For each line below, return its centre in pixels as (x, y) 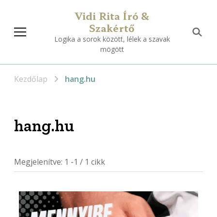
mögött (112, 49)
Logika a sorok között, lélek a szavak (112, 39)
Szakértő (112, 28)
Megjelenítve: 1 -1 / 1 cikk (60, 162)
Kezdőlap (31, 79)
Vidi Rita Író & (112, 16)
